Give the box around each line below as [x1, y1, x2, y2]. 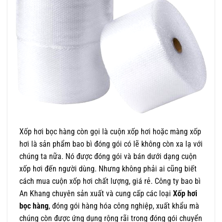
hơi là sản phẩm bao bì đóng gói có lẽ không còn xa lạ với [19, 139, 203, 149]
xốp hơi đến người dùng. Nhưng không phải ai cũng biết [19, 164, 197, 173]
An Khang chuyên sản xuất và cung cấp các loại [19, 188, 173, 198]
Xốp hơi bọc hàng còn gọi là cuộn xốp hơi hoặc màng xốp [19, 126, 201, 136]
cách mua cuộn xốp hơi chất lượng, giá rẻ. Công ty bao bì [19, 176, 201, 186]
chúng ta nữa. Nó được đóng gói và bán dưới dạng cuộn [19, 151, 197, 161]
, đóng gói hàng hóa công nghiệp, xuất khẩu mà [49, 201, 199, 211]
